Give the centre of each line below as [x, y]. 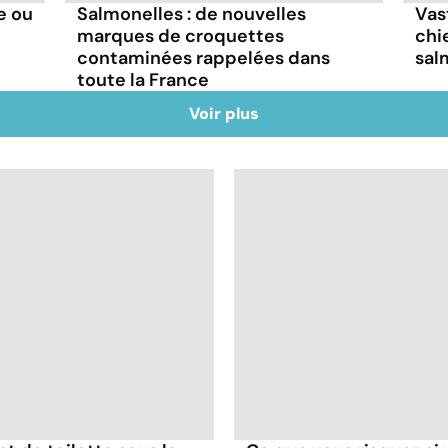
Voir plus [224, 113]
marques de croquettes [181, 35]
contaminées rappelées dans [204, 57]
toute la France [143, 79]
